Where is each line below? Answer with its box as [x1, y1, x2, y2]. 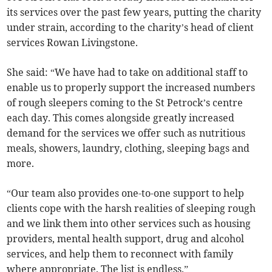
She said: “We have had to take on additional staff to [7, 66, 248, 79]
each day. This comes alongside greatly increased [7, 112, 235, 124]
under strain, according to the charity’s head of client [7, 21, 254, 34]
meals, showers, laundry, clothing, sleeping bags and [7, 142, 250, 155]
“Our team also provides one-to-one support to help [7, 187, 245, 200]
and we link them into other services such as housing [7, 217, 251, 230]
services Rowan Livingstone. [7, 36, 138, 49]
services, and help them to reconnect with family [7, 248, 234, 260]
